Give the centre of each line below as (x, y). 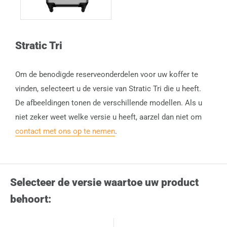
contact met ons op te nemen (65, 131)
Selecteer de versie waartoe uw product (104, 183)
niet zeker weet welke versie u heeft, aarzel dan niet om (108, 117)
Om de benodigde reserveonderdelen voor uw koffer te (107, 75)
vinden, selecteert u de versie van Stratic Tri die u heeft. (108, 89)
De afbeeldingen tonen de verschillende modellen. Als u (109, 103)
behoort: (31, 199)
